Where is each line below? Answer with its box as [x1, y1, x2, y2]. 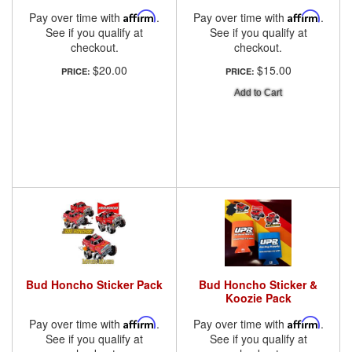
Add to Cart [234, 86, 282, 98]
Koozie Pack [225, 289, 291, 306]
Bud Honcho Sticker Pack [26, 276, 163, 292]
